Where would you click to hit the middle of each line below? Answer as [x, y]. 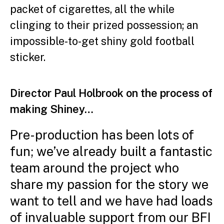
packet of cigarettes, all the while [92, 9]
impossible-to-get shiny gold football [102, 41]
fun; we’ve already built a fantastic [111, 151]
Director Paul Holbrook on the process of [111, 93]
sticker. [28, 57]
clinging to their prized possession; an [104, 25]
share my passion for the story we [109, 184]
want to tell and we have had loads [111, 201]
